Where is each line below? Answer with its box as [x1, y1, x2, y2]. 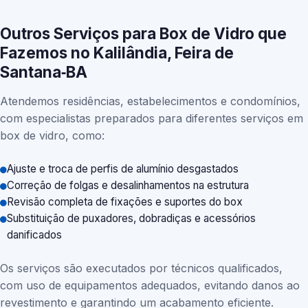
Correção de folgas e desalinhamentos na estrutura [7, 179, 249, 192]
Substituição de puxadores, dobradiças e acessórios [7, 212, 256, 225]
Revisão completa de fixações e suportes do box [7, 195, 243, 208]
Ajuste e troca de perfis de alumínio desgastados [7, 162, 239, 175]
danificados [7, 228, 62, 241]
